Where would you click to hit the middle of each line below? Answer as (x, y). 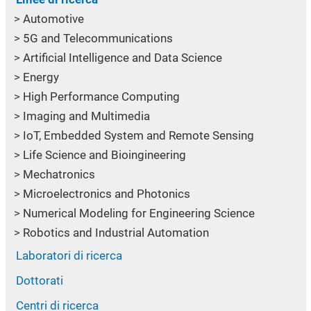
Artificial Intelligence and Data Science (122, 57)
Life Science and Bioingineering (104, 154)
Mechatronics (59, 174)
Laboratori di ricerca (69, 255)
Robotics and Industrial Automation (116, 232)
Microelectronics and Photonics (106, 193)
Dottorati (39, 280)
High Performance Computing (101, 96)
